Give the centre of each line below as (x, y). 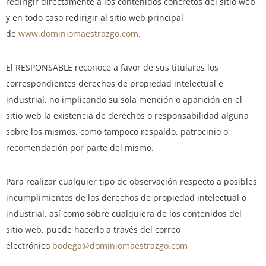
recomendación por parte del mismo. (80, 148)
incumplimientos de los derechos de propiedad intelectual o (126, 198)
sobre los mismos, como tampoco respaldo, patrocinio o (117, 132)
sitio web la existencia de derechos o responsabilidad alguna (127, 116)
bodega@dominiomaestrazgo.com (120, 246)
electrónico (29, 246)
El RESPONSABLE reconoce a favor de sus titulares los (112, 68)
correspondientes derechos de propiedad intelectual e (115, 84)
